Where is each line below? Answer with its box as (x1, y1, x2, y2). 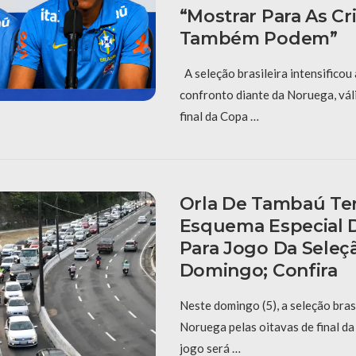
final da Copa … (179, 108, 259, 123)
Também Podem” (179, 27, 338, 49)
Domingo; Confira (179, 259, 338, 281)
